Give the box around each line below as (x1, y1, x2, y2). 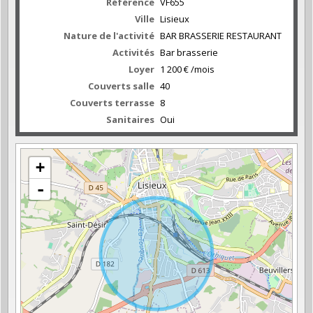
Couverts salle (88, 79, 154, 92)
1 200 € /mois (160, 62, 214, 75)
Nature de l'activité (64, 29, 154, 42)
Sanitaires (106, 112, 154, 126)
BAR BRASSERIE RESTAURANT (160, 29, 282, 42)
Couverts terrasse (70, 96, 154, 109)
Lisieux (160, 12, 189, 25)
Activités (112, 45, 154, 59)
